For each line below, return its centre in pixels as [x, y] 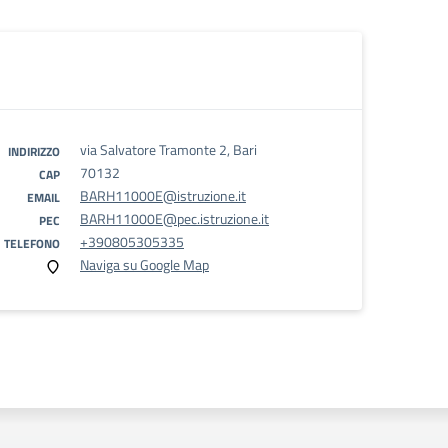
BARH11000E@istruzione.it [163, 195]
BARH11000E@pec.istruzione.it [174, 218]
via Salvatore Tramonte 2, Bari [168, 149]
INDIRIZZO [34, 151]
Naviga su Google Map [144, 264]
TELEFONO [32, 243]
